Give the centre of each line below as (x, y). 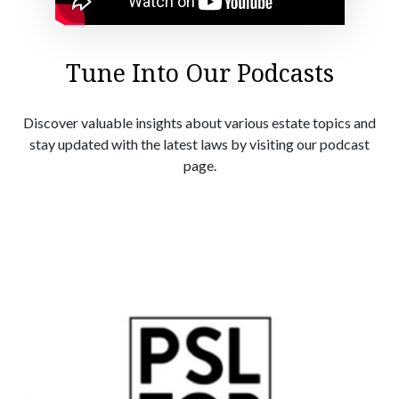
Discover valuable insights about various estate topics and (199, 122)
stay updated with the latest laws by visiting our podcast (199, 143)
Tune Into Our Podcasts (199, 72)
